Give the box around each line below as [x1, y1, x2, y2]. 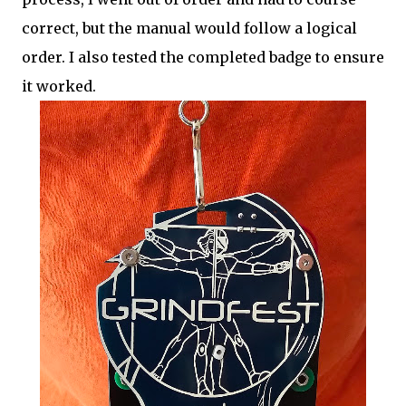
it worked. [22, 77, 96, 95]
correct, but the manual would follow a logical [22, 19, 357, 37]
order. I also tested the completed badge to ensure [22, 48, 384, 66]
